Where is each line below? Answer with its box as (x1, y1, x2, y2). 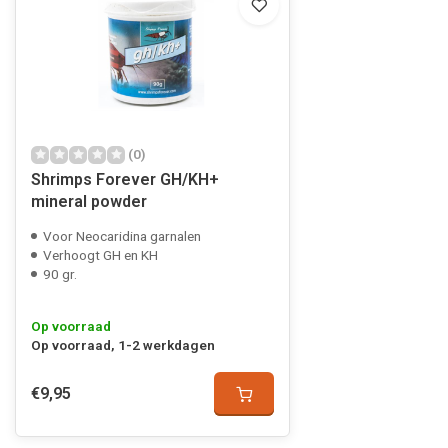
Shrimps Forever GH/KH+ (31, 170, 219, 189)
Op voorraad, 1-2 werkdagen (31, 337, 215, 353)
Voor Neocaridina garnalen (43, 228, 201, 244)
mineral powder (31, 192, 147, 211)
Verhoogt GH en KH (43, 247, 158, 263)
